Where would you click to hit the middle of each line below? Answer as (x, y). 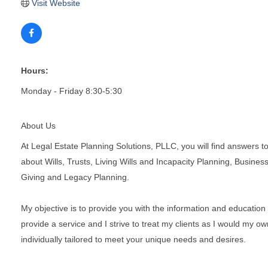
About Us (38, 125)
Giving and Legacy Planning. (75, 177)
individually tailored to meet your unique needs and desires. (133, 239)
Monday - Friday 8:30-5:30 (71, 91)
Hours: (35, 70)
